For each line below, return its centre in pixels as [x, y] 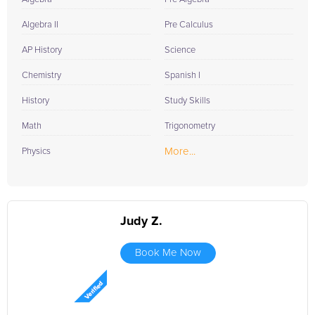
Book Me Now [168, 253]
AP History [42, 50]
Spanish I [182, 76]
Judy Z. [141, 221]
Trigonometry [190, 126]
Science [180, 50]
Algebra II [40, 25]
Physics [36, 152]
